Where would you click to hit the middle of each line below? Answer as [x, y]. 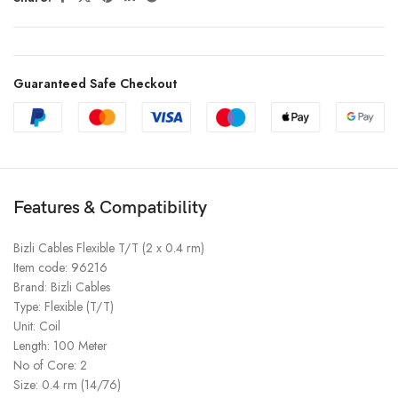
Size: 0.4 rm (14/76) [67, 384]
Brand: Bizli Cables [62, 287]
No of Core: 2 [50, 365]
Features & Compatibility [110, 207]
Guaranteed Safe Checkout [95, 84]
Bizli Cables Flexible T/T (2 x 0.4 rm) [109, 247]
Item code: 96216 [60, 267]
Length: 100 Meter [60, 345]
